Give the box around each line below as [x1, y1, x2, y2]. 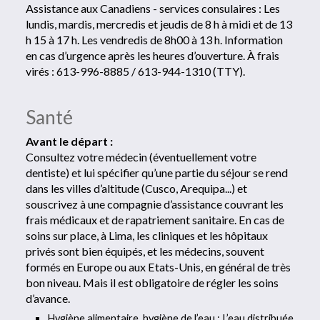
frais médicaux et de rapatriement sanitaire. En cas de [26, 212, 285, 226]
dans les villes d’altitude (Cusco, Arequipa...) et [26, 181, 248, 195]
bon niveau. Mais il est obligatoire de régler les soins [26, 275, 279, 289]
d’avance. [26, 291, 71, 305]
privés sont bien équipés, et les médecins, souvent [26, 244, 265, 258]
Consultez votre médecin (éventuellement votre [26, 149, 257, 164]
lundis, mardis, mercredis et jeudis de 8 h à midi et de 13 [26, 16, 293, 31]
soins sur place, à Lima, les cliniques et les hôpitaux [26, 228, 269, 242]
